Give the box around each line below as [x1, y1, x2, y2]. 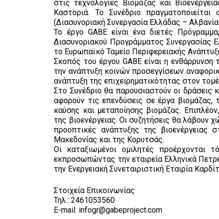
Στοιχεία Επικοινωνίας [54, 185, 135, 195]
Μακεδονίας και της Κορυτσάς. [54, 134, 165, 144]
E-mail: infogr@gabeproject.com [54, 205, 163, 215]
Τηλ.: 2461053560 [54, 195, 115, 205]
